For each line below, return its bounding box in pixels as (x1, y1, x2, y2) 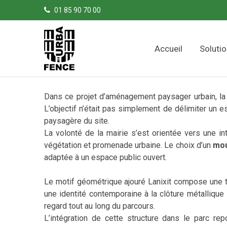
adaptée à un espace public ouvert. (44, 153, 167, 162)
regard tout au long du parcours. (44, 201, 155, 211)
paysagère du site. (44, 116, 109, 126)
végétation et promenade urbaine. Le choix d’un (44, 140, 213, 150)
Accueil (155, 43, 182, 54)
